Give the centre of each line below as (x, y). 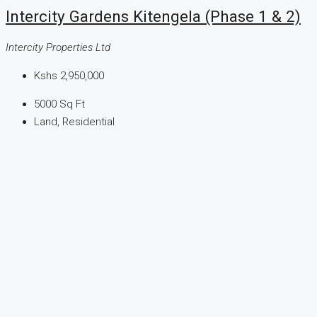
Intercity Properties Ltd (58, 48)
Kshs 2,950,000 (69, 76)
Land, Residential (74, 122)
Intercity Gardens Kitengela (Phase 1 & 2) (153, 17)
